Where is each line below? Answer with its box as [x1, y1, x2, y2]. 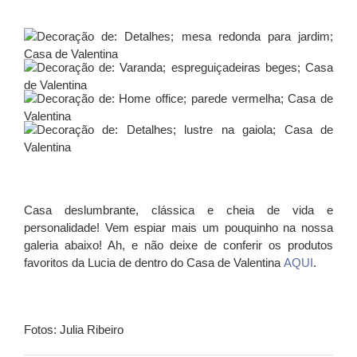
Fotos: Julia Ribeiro [24, 322, 124, 336]
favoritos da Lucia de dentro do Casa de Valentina [24, 255, 284, 269]
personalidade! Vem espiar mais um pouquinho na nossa [24, 220, 333, 234]
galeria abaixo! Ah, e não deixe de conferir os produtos [24, 237, 333, 252]
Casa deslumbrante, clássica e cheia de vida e [24, 202, 333, 217]
